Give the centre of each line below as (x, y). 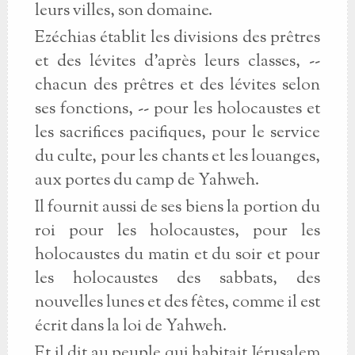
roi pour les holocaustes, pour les (177, 231)
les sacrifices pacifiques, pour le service (177, 133)
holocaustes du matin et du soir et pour (177, 255)
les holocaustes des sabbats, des (177, 279)
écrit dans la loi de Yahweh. (130, 326)
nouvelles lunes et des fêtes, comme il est (177, 303)
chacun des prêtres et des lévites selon (177, 86)
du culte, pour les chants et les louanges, (177, 157)
